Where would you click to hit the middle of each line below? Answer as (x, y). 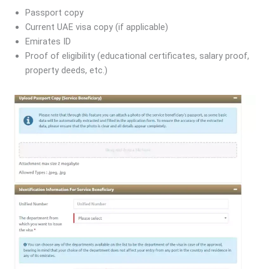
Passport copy (55, 12)
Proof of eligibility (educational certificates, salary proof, (138, 56)
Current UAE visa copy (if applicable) (97, 27)
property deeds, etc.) (67, 70)
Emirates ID (48, 41)
